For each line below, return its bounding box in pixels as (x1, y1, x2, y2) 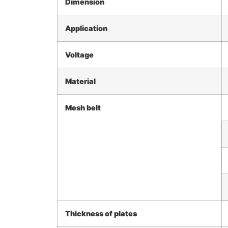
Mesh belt (65, 103, 101, 112)
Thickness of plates (65, 209, 137, 218)
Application (65, 23, 107, 33)
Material (65, 76, 96, 85)
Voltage (65, 50, 94, 59)
